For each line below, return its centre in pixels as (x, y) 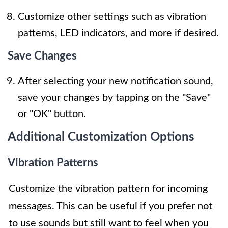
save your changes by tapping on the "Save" (114, 97)
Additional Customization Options (101, 137)
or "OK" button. (52, 114)
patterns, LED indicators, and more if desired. (118, 33)
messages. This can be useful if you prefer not (110, 206)
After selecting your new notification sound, (116, 81)
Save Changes (42, 56)
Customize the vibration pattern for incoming (108, 189)
